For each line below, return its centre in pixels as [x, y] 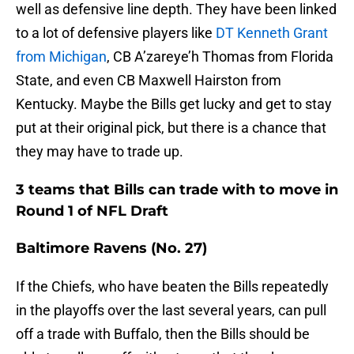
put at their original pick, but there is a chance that [171, 128]
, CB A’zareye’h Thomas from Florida [220, 57]
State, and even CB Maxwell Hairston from [149, 81]
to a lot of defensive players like [116, 33]
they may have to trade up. [100, 152]
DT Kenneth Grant [272, 33]
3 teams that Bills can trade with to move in [177, 190]
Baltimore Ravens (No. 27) [111, 249]
